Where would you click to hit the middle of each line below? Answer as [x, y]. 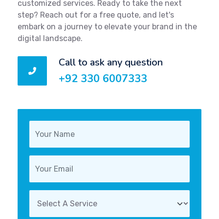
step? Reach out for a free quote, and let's [96, 15]
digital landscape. [50, 39]
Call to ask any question [111, 63]
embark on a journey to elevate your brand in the [107, 27]
